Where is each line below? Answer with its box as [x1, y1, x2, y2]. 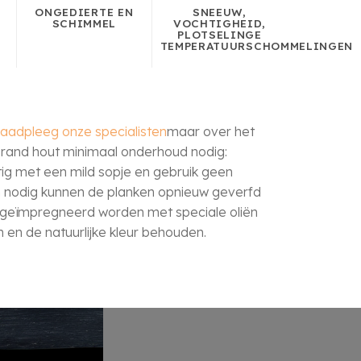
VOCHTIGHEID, [172, 16, 267, 31]
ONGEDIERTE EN [35, 5, 134, 19]
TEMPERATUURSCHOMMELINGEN [160, 39, 353, 53]
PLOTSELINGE [177, 27, 262, 42]
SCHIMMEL [52, 16, 117, 31]
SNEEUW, [193, 5, 247, 19]
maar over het [166, 123, 255, 140]
